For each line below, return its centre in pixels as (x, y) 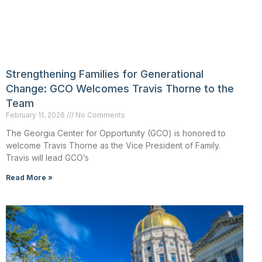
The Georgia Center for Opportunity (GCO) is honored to (116, 133)
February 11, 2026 (36, 115)
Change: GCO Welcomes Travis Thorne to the (120, 89)
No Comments (99, 115)
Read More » (29, 178)
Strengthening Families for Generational (105, 74)
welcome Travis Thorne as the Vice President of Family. (113, 146)
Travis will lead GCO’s (47, 158)
